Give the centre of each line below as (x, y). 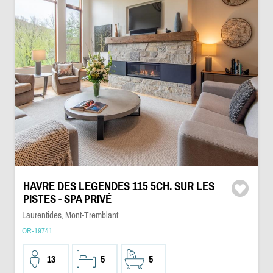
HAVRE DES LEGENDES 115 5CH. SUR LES (119, 186)
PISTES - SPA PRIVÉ (67, 199)
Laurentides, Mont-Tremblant (70, 215)
